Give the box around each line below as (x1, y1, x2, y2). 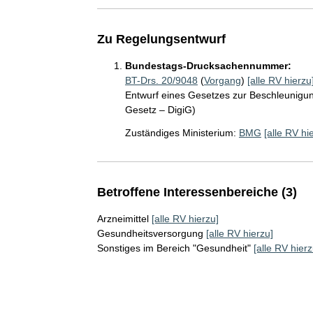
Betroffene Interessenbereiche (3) (96, 184, 297, 199)
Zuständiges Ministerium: (124, 126, 236, 138)
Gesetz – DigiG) (124, 103, 196, 115)
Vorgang (203, 74, 241, 86)
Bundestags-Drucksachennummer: (124, 59, 291, 71)
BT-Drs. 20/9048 (124, 74, 198, 86)
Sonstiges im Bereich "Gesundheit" (96, 242, 251, 254)
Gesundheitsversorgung (96, 227, 203, 239)
